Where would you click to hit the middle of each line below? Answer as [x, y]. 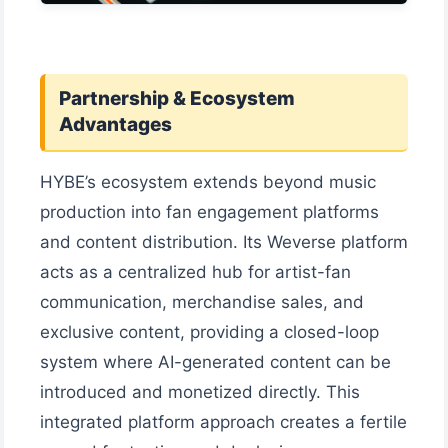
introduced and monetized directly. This [200, 391]
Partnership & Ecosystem [177, 98]
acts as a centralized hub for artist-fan [195, 271]
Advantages [115, 124]
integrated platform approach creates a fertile [223, 421]
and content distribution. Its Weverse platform [224, 241]
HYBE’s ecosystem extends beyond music [208, 181]
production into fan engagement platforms [209, 211]
